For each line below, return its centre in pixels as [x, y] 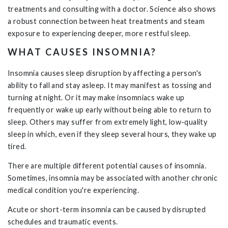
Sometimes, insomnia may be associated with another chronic [113, 178]
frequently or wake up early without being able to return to [110, 109]
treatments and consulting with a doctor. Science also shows [112, 9]
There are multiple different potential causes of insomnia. [107, 165]
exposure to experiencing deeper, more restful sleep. [101, 34]
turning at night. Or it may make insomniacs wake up [96, 97]
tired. [19, 146]
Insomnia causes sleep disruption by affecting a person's [105, 73]
